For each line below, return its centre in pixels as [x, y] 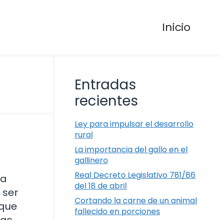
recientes [106, 101]
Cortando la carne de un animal [136, 201]
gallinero [91, 161]
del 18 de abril [101, 186]
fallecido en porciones [117, 212]
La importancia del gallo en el [131, 150]
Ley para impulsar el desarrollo [134, 124]
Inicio [176, 27]
